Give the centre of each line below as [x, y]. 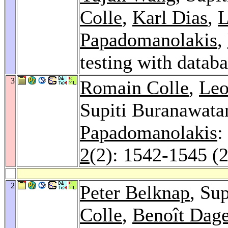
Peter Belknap [135, 192]
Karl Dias [170, 17]
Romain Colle [134, 87]
